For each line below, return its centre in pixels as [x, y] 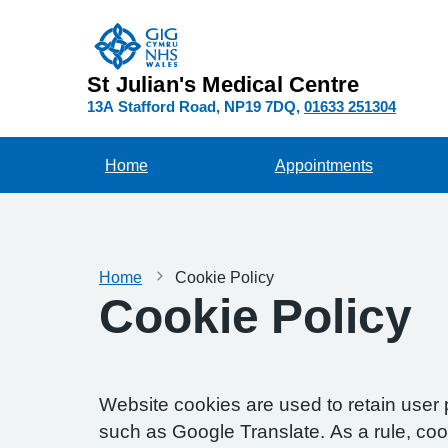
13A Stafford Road [151, 106]
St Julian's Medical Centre [223, 84]
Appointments [323, 165]
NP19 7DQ [260, 106]
